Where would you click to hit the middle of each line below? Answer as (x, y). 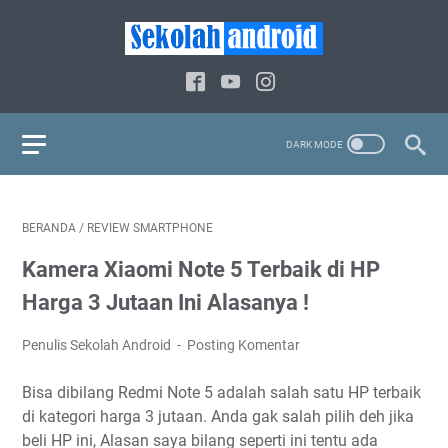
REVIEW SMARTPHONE (150, 228)
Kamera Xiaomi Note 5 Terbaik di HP (201, 269)
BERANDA (49, 228)
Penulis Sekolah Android (98, 345)
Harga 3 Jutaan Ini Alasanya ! (165, 302)
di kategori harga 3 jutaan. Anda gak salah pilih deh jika (218, 416)
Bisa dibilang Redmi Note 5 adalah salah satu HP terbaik (221, 392)
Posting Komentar (244, 345)
